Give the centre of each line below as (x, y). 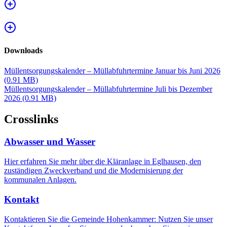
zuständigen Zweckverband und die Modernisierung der (93, 171)
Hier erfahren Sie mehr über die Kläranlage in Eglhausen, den (103, 162)
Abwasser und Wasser (50, 142)
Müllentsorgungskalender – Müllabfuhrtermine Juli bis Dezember (108, 89)
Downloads (23, 51)
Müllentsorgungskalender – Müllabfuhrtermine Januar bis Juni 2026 (112, 70)
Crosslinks (31, 119)
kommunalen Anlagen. (40, 180)
